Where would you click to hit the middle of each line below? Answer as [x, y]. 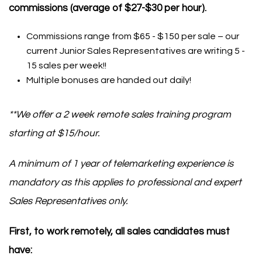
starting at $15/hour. [54, 133]
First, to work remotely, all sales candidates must [119, 232]
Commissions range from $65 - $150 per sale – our [133, 36]
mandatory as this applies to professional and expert [125, 182]
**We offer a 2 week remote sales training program [120, 115]
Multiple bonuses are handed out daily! [109, 80]
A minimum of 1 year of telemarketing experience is [121, 164]
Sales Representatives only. [68, 201]
